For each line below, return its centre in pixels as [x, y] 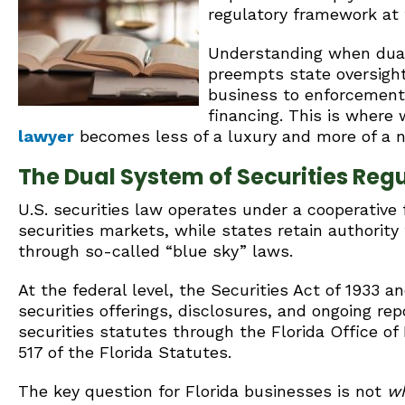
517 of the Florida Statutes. [125, 352]
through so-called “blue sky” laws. [155, 251]
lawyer [46, 136]
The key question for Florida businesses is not [202, 391]
